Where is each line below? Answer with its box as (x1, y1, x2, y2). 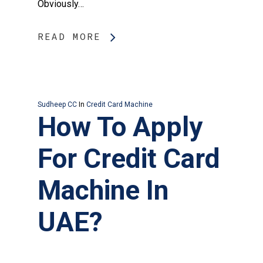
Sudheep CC (38, 100, 77, 109)
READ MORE (38, 31, 101, 43)
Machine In (38, 174, 168, 207)
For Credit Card (38, 143, 220, 175)
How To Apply (38, 111, 203, 143)
